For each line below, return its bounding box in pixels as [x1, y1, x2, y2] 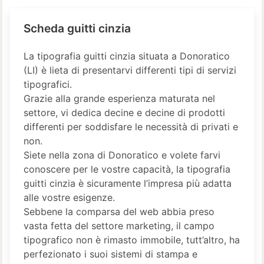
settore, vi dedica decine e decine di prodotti [24, 106, 225, 118]
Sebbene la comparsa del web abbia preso [24, 205, 214, 217]
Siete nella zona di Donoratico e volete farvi [24, 148, 220, 161]
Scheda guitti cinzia [24, 21, 131, 35]
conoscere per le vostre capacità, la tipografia [24, 163, 230, 175]
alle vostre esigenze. [24, 191, 115, 203]
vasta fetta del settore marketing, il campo [24, 219, 214, 232]
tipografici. [24, 78, 72, 90]
